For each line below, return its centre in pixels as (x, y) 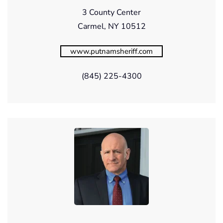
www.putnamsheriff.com (111, 51)
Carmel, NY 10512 (111, 26)
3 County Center (111, 12)
